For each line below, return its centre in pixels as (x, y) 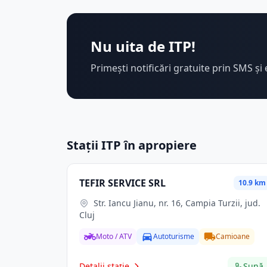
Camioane (233, 236)
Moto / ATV (114, 236)
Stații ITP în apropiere (132, 145)
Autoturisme (174, 236)
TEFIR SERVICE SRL (122, 183)
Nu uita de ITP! (143, 46)
